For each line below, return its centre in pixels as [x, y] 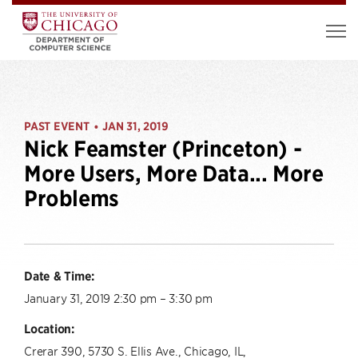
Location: [49, 328]
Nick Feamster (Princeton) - [163, 149]
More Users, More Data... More [174, 174]
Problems [72, 199]
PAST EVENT [57, 126]
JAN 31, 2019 [135, 126]
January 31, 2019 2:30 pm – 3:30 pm [118, 298]
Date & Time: [59, 276]
